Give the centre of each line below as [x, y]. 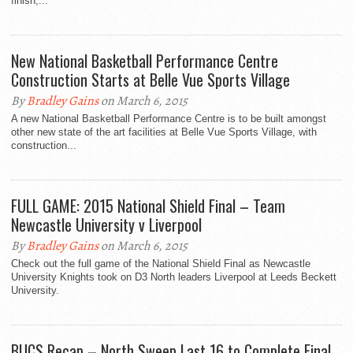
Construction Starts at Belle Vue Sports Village [150, 80]
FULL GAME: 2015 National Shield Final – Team [148, 206]
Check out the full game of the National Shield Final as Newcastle [161, 264]
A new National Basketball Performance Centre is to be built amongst [169, 119]
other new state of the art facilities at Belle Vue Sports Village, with [164, 132]
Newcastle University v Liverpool [106, 225]
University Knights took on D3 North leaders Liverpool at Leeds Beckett [174, 277]
